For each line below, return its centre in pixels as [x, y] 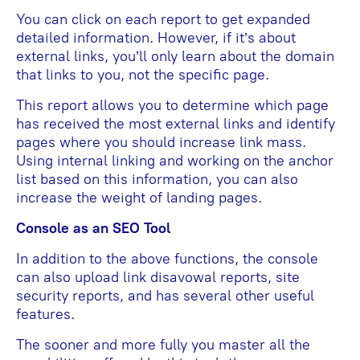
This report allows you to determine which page [172, 105]
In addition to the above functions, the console [167, 258]
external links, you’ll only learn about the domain [175, 56]
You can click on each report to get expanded [163, 19]
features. [45, 314]
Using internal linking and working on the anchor [175, 160]
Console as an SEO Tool [93, 228]
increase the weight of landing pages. [139, 197]
